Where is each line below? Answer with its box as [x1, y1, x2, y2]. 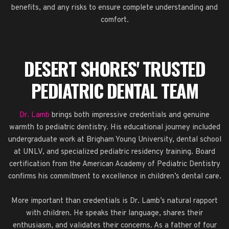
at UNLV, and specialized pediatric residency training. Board [14, 147, 215, 157]
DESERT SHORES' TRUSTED [24, 54, 205, 82]
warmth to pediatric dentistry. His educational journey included [9, 122, 220, 132]
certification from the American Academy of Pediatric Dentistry [9, 159, 220, 169]
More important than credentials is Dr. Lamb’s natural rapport [11, 196, 218, 206]
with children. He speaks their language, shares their [26, 208, 203, 218]
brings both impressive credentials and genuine [50, 110, 210, 120]
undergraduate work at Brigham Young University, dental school [8, 134, 221, 145]
